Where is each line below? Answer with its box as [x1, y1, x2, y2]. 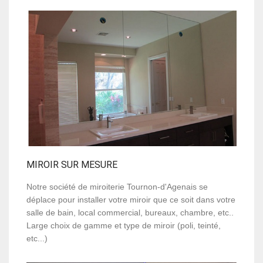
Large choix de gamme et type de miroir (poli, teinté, [26, 220, 221, 230]
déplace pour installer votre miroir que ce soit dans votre [26, 194, 235, 204]
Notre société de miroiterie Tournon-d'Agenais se [26, 181, 208, 191]
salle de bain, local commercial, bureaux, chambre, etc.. [26, 207, 234, 217]
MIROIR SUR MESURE [26, 159, 117, 170]
